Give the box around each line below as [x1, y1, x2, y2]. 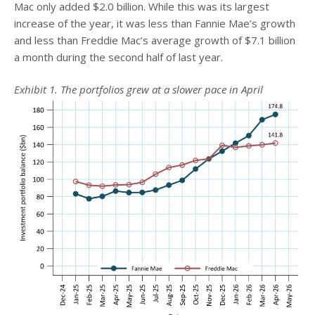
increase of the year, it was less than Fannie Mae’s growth [14, 15, 295, 30]
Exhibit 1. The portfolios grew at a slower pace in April [14, 82, 263, 96]
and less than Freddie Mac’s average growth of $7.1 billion [14, 32, 295, 47]
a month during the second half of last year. [14, 49, 223, 64]
